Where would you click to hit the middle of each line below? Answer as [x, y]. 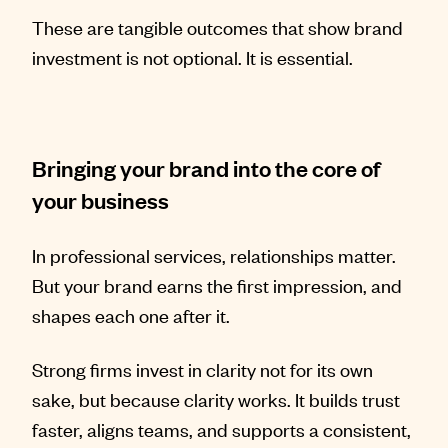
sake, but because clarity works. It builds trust [216, 398]
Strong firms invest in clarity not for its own [202, 368]
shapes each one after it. [131, 314]
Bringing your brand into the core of [206, 167]
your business [100, 199]
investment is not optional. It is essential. [192, 56]
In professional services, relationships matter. [214, 254]
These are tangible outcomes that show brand [217, 26]
